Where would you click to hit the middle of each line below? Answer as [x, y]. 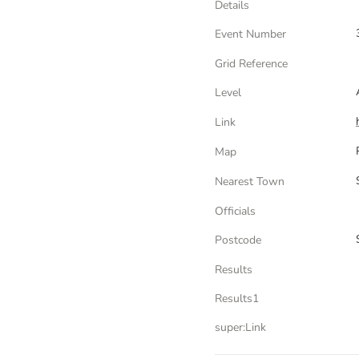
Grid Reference [251, 64]
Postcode [238, 240]
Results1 [237, 298]
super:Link [240, 327]
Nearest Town [250, 182]
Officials [235, 211]
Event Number [250, 34]
